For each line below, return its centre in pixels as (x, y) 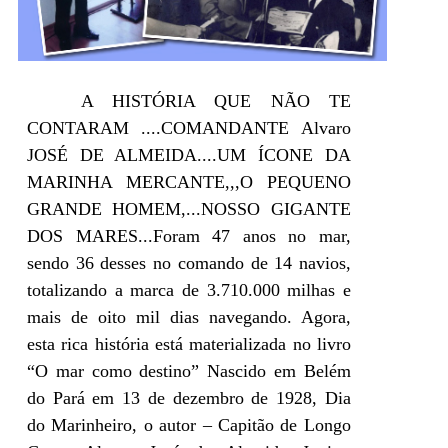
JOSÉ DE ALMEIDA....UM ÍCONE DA (189, 155)
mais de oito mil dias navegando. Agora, (189, 317)
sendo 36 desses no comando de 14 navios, (189, 263)
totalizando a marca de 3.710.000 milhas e (189, 290)
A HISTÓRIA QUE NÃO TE (216, 101)
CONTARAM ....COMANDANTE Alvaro (189, 128)
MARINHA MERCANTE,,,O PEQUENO (189, 182)
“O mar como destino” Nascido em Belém (189, 371)
